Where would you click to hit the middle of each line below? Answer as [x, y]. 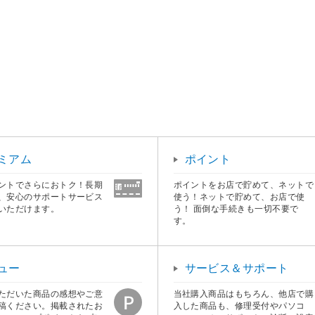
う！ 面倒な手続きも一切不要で [236, 208]
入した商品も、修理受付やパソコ [239, 306]
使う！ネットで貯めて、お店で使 [239, 197]
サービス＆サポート [237, 268]
